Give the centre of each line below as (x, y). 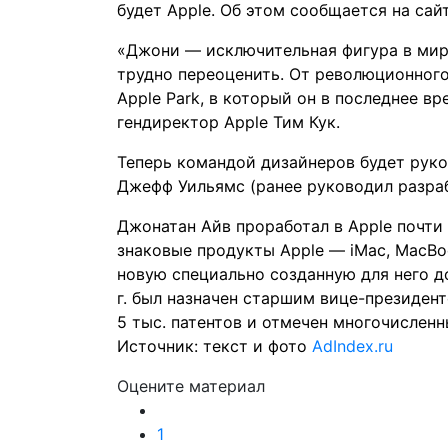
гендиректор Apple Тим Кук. (228, 122)
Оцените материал (191, 386)
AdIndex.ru (350, 346)
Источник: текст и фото (212, 346)
